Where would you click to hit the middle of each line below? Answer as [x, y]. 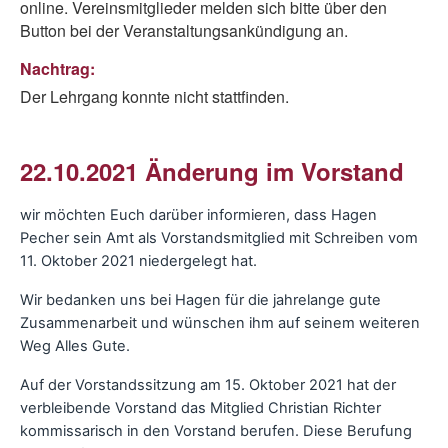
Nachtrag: [57, 68]
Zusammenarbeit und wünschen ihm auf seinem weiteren [220, 323]
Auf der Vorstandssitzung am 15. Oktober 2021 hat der [208, 385]
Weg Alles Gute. [75, 346]
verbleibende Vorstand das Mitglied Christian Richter [200, 408]
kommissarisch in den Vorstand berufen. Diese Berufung [216, 431]
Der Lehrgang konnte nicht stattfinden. [154, 96]
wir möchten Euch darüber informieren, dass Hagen [198, 215]
